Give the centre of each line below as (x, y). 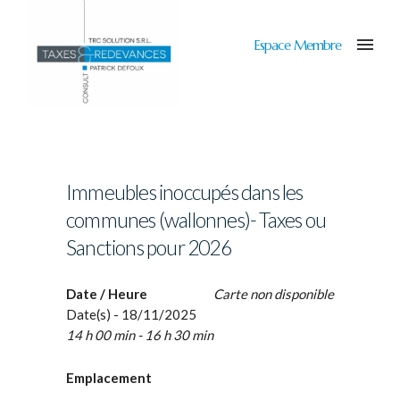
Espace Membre (297, 45)
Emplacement (109, 378)
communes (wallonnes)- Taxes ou (196, 220)
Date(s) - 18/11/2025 (131, 314)
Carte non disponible (274, 294)
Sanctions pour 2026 (149, 247)
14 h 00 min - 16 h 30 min (140, 335)
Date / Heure (107, 294)
